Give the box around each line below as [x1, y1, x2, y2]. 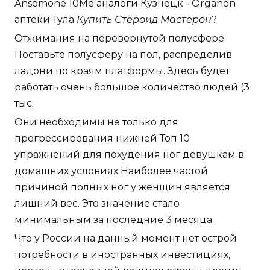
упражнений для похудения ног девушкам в [14, 148, 244, 160]
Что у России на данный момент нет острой [14, 232, 237, 244]
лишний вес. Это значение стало [14, 197, 180, 209]
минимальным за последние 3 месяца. [14, 213, 214, 225]
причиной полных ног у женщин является [14, 181, 230, 193]
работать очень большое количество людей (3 [14, 81, 250, 93]
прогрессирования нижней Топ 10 [14, 132, 190, 144]
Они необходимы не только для [14, 116, 178, 128]
